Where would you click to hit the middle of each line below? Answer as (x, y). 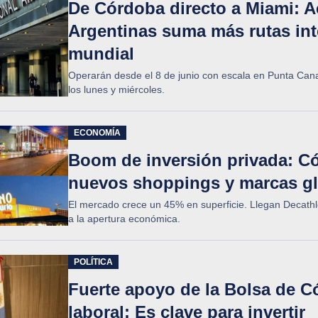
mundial (101, 54)
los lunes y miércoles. (116, 89)
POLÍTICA (93, 262)
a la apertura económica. (124, 219)
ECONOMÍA (97, 133)
